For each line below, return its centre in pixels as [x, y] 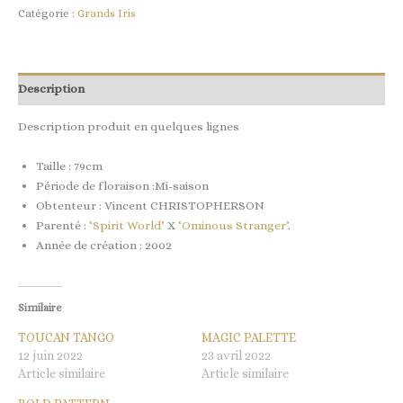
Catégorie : [48, 14]
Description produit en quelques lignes [129, 127]
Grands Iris [107, 14]
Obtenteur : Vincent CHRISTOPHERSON [150, 206]
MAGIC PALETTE [249, 338]
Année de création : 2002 [104, 246]
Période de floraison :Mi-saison [122, 186]
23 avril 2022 [236, 356]
